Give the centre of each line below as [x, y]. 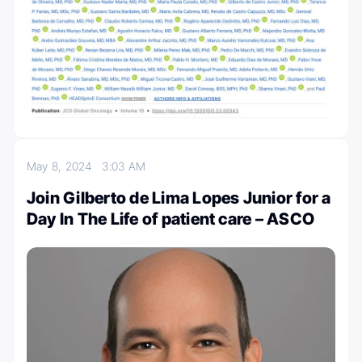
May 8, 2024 [65, 166]
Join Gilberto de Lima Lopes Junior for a [179, 198]
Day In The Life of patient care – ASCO [171, 219]
